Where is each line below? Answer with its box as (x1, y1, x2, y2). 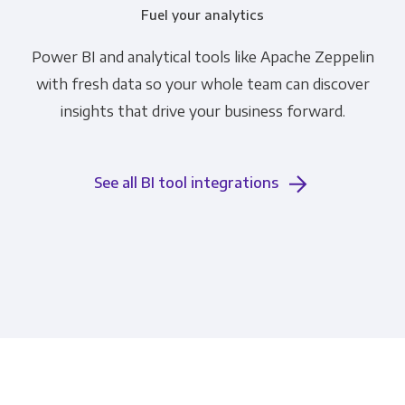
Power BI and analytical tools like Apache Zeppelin (31, 47, 374, 66)
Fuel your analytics (141, 6, 264, 24)
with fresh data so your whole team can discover (35, 74, 370, 93)
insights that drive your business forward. (60, 101, 345, 120)
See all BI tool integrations (94, 174, 278, 193)
